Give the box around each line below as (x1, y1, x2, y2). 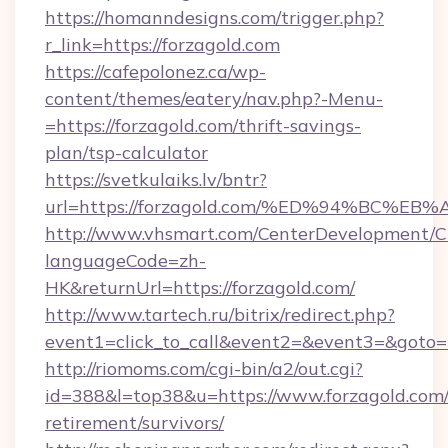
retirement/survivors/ (45, 411, 224, 434)
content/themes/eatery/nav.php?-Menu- (45, 87, 383, 110)
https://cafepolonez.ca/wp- (45, 60, 266, 83)
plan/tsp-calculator (45, 141, 208, 164)
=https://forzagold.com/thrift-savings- (45, 114, 361, 137)
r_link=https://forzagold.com (45, 33, 280, 56)
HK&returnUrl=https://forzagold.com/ (45, 276, 355, 299)
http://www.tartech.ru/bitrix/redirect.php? (45, 303, 395, 326)
